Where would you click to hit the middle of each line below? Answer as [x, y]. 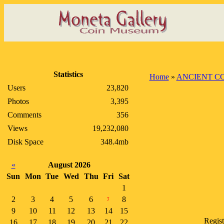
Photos [18, 101]
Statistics [68, 74]
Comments [24, 115]
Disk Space [25, 142]
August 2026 [69, 165]
